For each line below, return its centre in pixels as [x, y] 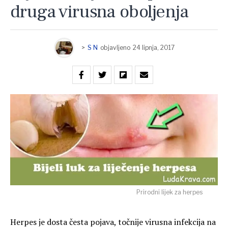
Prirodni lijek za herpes [169, 192]
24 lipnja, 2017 [153, 48]
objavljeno [115, 48]
